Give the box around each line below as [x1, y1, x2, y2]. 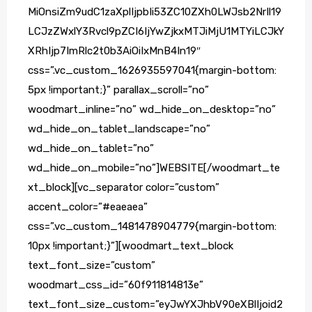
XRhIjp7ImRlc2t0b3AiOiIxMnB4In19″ [28, 45, 201, 58]
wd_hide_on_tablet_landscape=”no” [28, 123, 210, 136]
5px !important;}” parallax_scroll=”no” [28, 84, 209, 97]
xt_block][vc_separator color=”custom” [28, 181, 219, 194]
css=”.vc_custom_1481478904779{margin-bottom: [28, 220, 276, 233]
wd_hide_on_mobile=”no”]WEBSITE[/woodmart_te [28, 162, 280, 175]
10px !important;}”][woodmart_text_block [28, 240, 233, 253]
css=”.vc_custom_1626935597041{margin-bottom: [28, 64, 276, 77]
